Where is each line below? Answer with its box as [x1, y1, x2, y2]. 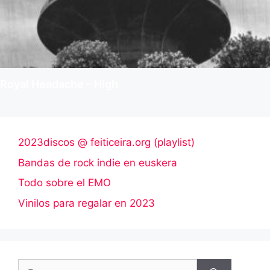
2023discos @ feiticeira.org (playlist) [18, 136, 195, 149]
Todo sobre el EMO [18, 177, 111, 189]
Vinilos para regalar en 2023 [18, 196, 155, 209]
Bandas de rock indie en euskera [18, 156, 177, 169]
